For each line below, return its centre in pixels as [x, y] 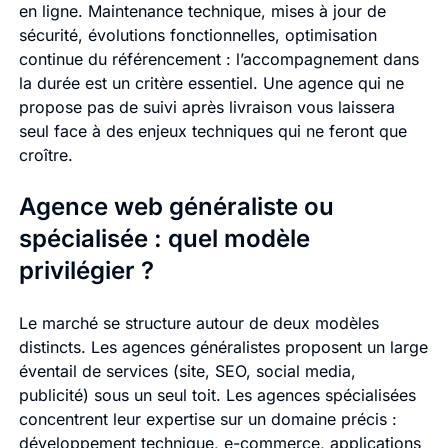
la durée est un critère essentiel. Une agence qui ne [211, 83]
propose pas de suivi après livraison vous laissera [206, 107]
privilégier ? [86, 271]
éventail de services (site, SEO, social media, [187, 371]
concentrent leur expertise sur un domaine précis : [207, 419]
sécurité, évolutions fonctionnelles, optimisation [197, 35]
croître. [45, 155]
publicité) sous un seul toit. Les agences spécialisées [217, 395]
